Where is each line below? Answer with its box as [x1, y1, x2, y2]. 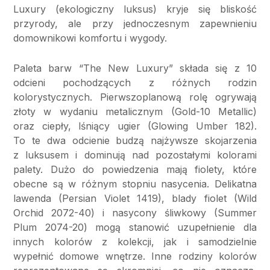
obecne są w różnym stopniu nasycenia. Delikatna [13, 178, 257, 190]
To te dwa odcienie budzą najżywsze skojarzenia [13, 134, 257, 147]
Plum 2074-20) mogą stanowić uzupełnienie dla [13, 221, 257, 234]
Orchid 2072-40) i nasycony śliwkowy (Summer [13, 207, 257, 219]
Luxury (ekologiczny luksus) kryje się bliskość [13, 3, 257, 16]
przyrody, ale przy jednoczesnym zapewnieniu [13, 17, 257, 30]
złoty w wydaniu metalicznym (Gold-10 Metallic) [13, 105, 257, 118]
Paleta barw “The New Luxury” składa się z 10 [13, 62, 257, 75]
